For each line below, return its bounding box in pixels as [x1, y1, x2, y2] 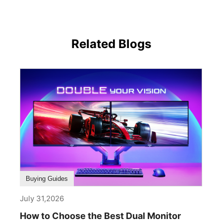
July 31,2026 [20, 194, 64, 204]
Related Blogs [71, 37, 151, 52]
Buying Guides [26, 175, 68, 183]
